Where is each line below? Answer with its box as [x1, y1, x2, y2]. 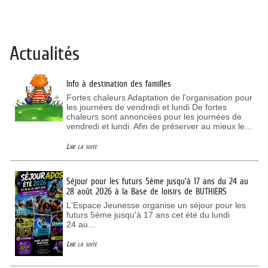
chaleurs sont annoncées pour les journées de [66, 112, 242, 122]
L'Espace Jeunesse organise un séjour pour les [66, 200, 246, 211]
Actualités [9, 42, 80, 65]
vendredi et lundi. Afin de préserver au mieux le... [66, 121, 252, 132]
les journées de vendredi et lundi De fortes [66, 102, 227, 112]
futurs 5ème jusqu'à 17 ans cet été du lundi [66, 210, 230, 220]
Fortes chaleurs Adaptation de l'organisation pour [66, 93, 252, 103]
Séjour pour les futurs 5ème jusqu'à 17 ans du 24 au [66, 175, 248, 186]
